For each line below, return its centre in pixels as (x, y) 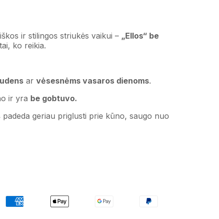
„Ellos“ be (140, 36)
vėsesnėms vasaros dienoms (93, 81)
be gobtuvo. (54, 99)
